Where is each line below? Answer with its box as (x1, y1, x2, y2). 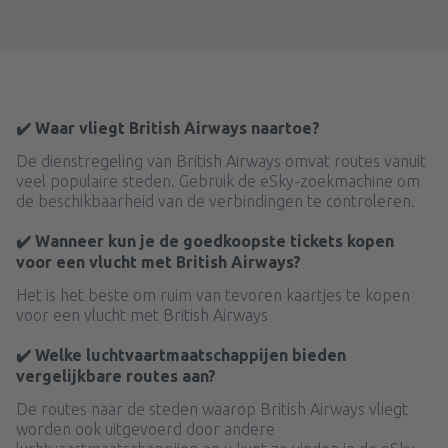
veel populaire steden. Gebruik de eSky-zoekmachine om (16, 172, 420, 190)
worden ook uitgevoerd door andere (16, 420, 275, 438)
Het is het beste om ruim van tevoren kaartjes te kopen (16, 286, 410, 304)
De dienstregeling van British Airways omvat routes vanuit (16, 152, 426, 170)
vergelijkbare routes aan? (16, 367, 216, 385)
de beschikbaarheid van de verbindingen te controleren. (16, 192, 415, 210)
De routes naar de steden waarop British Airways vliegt (16, 400, 408, 418)
